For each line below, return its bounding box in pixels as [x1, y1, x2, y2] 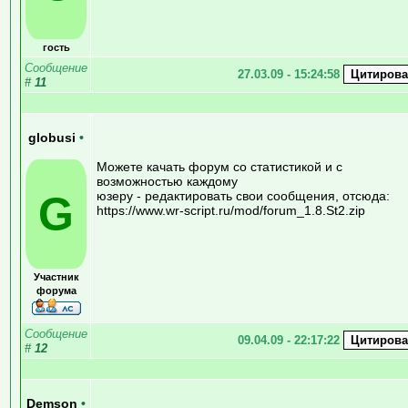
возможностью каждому [97, 173, 238, 189]
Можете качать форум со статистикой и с [97, 158, 342, 174]
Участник [33, 270, 79, 282]
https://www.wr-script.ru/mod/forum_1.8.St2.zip [97, 202, 365, 218]
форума [36, 284, 76, 296]
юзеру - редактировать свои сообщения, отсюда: [97, 188, 390, 203]
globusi [28, 130, 79, 145]
